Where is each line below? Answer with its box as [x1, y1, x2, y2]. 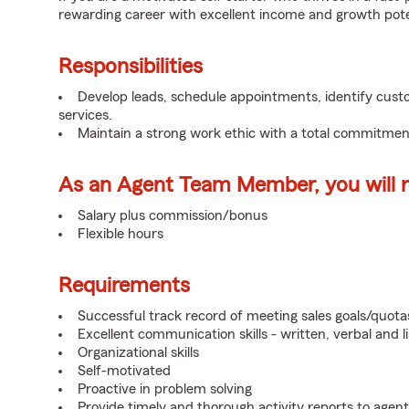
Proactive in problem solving [78, 382, 252, 396]
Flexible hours [78, 226, 163, 241]
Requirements [58, 275, 190, 297]
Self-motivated [78, 363, 171, 378]
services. [58, 108, 112, 122]
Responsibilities [58, 56, 203, 78]
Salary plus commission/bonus [78, 208, 267, 223]
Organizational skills [78, 345, 199, 360]
